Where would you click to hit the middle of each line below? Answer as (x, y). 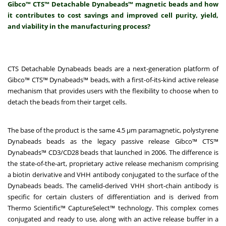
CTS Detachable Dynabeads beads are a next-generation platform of (113, 69)
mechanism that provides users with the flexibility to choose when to (113, 91)
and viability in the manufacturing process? (79, 26)
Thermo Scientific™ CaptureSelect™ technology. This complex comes (113, 208)
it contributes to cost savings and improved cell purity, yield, (113, 15)
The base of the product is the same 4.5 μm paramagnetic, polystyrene (113, 130)
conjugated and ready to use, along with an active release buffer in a (113, 219)
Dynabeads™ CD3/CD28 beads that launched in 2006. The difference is (113, 153)
